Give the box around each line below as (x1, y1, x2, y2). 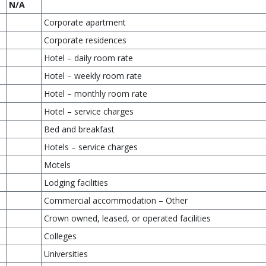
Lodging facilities (44, 177, 108, 188)
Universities (44, 248, 88, 259)
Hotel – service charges (44, 106, 134, 117)
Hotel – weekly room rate (44, 70, 142, 81)
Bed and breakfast (44, 123, 115, 135)
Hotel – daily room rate (44, 52, 133, 64)
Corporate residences (44, 34, 126, 46)
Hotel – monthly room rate (44, 88, 147, 99)
